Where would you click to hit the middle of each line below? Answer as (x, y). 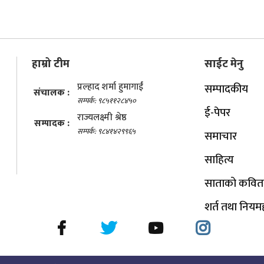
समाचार (220, 136)
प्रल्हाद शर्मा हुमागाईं (110, 87)
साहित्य (219, 159)
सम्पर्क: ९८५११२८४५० (107, 101)
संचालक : (52, 93)
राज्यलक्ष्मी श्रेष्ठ (102, 117)
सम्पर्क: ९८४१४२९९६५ (106, 131)
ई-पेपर (217, 112)
